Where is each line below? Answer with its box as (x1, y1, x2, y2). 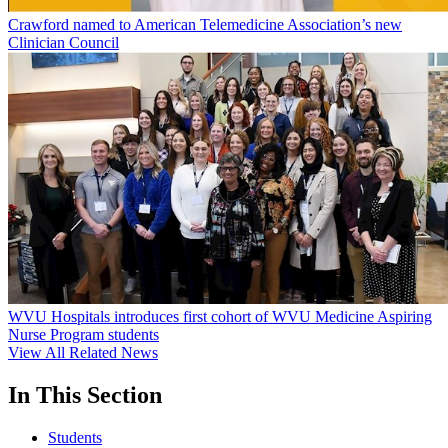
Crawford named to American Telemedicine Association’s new (8, 16, 402, 34)
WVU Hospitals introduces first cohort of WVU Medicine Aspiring (8, 307, 432, 325)
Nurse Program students (8, 325, 159, 343)
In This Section (8, 381, 162, 408)
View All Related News (8, 343, 158, 361)
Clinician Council (8, 34, 119, 52)
